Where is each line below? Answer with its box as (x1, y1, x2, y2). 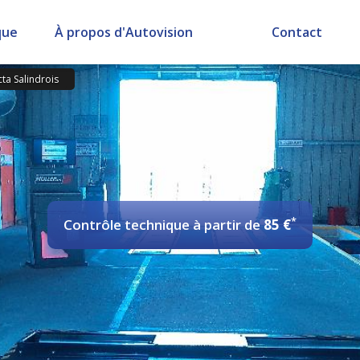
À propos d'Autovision (54, 23, 193, 41)
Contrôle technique (63, 215, 193, 234)
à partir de (193, 215, 264, 234)
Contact (272, 23, 323, 41)
